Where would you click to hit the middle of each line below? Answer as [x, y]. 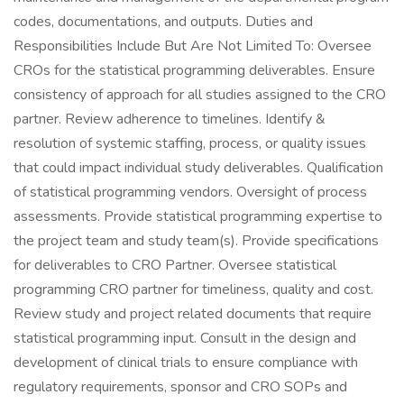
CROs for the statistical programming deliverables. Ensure [194, 70]
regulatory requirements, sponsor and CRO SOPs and [180, 387]
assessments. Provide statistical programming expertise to [198, 216]
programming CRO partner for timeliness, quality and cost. [193, 289]
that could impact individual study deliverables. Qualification [198, 168]
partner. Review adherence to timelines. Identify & [170, 119]
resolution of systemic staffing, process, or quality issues [190, 143]
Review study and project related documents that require [193, 314]
